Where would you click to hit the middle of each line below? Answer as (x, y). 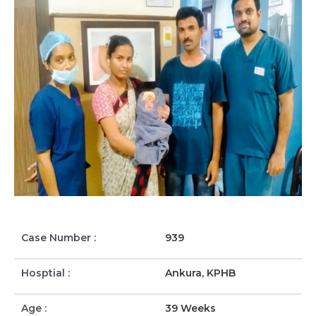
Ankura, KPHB (200, 273)
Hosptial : (45, 273)
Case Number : (59, 238)
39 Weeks (190, 308)
